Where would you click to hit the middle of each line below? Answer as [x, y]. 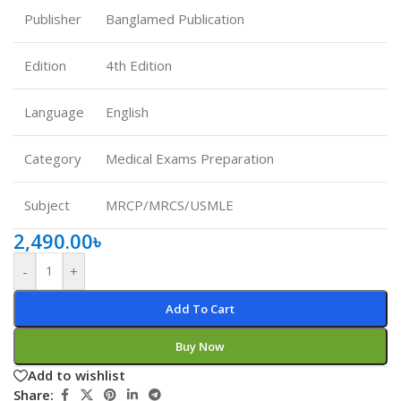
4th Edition [139, 65]
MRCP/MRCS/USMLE [170, 205]
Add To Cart [200, 308]
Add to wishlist [77, 375]
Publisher [53, 18]
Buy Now [200, 346]
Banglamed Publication [175, 18]
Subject [47, 205]
